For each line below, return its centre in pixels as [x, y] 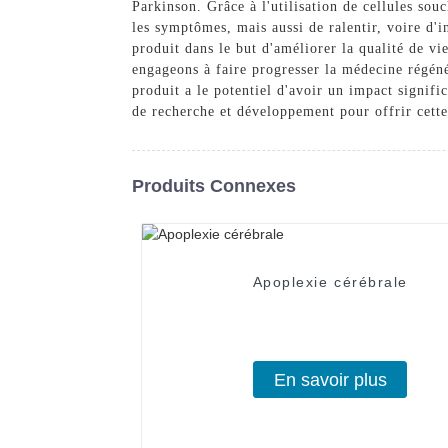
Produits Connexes [214, 185]
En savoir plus [330, 379]
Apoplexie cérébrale [330, 282]
